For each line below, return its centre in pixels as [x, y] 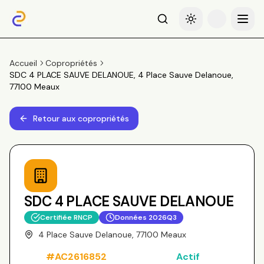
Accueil [23, 63]
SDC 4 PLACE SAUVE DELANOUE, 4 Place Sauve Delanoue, [121, 75]
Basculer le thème [225, 24]
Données [132, 217]
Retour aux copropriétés [81, 118]
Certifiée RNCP [66, 217]
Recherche [182, 24]
